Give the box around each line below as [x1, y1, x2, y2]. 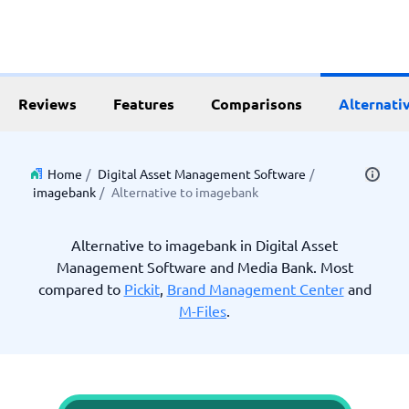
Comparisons [211, 94, 302, 113]
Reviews [18, 94, 77, 113]
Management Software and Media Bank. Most [56, 257, 353, 276]
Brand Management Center [166, 279, 344, 298]
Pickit [123, 279, 160, 298]
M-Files [179, 301, 226, 320]
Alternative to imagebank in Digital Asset [71, 236, 338, 254]
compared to [37, 279, 124, 298]
